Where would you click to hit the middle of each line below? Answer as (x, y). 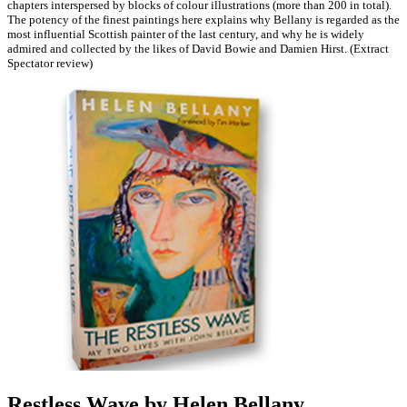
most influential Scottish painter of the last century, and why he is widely (186, 35)
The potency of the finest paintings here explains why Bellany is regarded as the (203, 20)
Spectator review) (50, 64)
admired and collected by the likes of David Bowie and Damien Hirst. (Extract (198, 49)
